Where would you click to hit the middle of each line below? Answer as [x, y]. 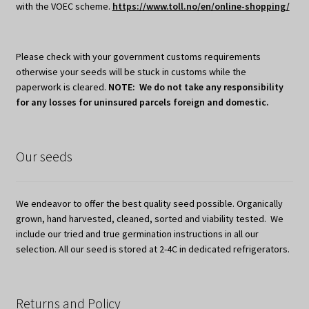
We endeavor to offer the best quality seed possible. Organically [149, 203]
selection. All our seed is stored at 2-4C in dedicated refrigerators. [152, 249]
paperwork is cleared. [62, 87]
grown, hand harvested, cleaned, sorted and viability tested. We [149, 218]
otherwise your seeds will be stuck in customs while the [131, 72]
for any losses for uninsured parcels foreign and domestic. [142, 102]
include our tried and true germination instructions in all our [137, 233]
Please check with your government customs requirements [138, 57]
